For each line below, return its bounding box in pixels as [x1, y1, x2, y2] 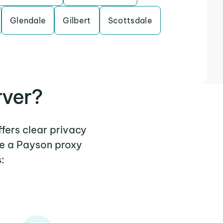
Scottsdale [108, 15, 152, 25]
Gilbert [63, 15, 91, 25]
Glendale [9, 15, 46, 25]
